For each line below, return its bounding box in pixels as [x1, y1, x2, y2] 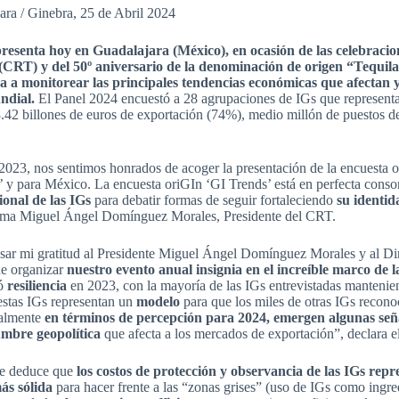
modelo [136, 294, 181, 310]
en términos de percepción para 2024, [45, 310, 271, 326]
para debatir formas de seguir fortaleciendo [91, 192, 338, 208]
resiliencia [7, 278, 71, 294]
